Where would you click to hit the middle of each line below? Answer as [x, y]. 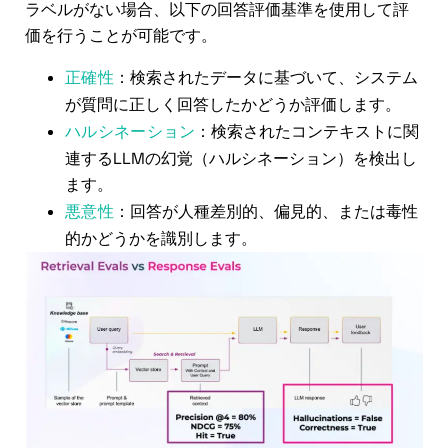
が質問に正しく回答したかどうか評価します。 [233, 104]
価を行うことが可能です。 [121, 36]
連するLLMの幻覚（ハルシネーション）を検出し [241, 158]
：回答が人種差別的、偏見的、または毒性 [265, 211]
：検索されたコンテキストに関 [307, 131]
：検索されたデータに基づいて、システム [265, 77]
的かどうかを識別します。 [161, 238]
